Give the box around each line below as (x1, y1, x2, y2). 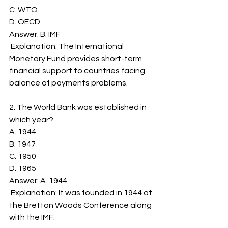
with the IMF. (9, 213, 55, 221)
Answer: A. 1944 (9, 177, 67, 185)
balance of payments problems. (9, 79, 128, 87)
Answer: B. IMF (9, 30, 61, 38)
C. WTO (9, 6, 38, 14)
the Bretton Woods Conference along (9, 201, 153, 209)
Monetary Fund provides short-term (9, 54, 144, 63)
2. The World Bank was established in (9, 103, 148, 111)
